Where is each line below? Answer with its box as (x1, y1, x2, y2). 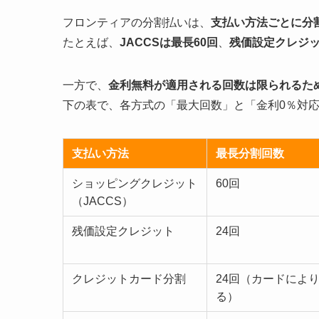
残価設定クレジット (72, 225, 174, 238)
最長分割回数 (216, 147, 284, 160)
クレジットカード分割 (72, 273, 186, 286)
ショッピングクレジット (72, 177, 197, 190)
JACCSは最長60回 (120, 36, 218, 49)
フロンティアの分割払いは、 (63, 16, 211, 29)
